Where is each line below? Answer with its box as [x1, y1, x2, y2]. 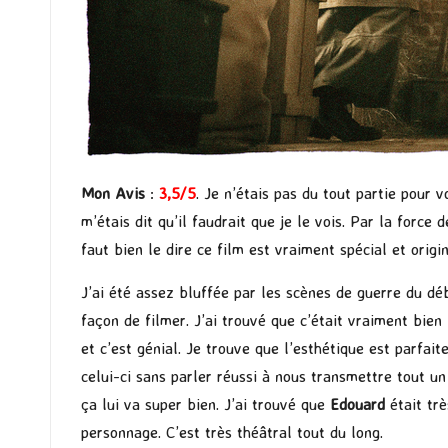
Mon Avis [81, 183, 145, 204]
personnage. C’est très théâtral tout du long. [81, 422, 383, 443]
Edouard [330, 394, 390, 415]
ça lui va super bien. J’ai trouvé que [81, 394, 330, 415]
